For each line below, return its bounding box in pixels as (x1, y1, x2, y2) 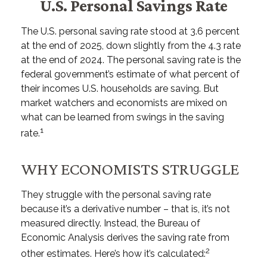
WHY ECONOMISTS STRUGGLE (21, 159, 239, 179)
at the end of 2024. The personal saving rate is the (21, 54, 241, 66)
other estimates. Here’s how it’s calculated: (21, 248, 206, 260)
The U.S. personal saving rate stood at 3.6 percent (21, 26, 240, 37)
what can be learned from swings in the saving (21, 111, 224, 123)
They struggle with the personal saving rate (21, 189, 211, 201)
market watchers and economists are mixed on (21, 97, 227, 108)
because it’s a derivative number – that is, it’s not (21, 203, 230, 215)
